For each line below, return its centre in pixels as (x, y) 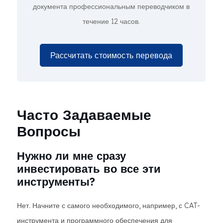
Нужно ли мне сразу (71, 156)
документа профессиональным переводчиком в (111, 6)
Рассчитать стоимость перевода (111, 55)
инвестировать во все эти (89, 169)
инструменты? (56, 182)
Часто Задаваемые (84, 115)
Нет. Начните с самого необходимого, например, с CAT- (109, 206)
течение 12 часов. (111, 21)
